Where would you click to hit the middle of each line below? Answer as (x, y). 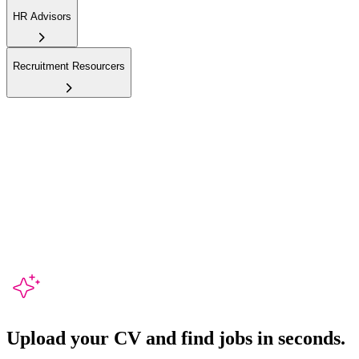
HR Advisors (42, 16)
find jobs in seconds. (263, 338)
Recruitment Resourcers (69, 67)
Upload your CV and (94, 338)
